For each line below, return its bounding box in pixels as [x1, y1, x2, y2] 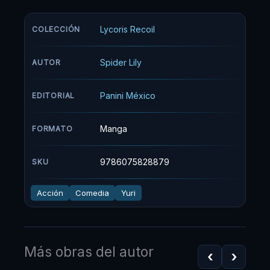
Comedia [75, 187, 109, 198]
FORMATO [32, 124, 73, 133]
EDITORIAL [32, 90, 75, 100]
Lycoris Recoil [100, 24, 155, 34]
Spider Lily [100, 57, 142, 67]
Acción [37, 187, 63, 198]
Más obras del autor [24, 243, 154, 260]
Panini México [100, 90, 155, 101]
